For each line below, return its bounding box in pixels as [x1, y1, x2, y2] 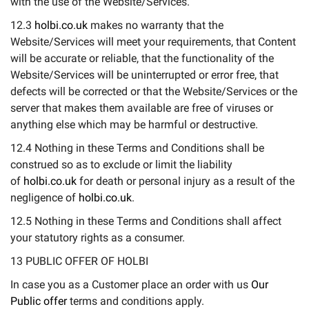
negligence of [10, 191, 79, 204]
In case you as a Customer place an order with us [10, 278, 251, 291]
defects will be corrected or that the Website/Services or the [10, 85, 297, 98]
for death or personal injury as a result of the [77, 175, 295, 188]
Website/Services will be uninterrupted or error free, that [10, 68, 279, 81]
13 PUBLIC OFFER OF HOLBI [10, 255, 148, 268]
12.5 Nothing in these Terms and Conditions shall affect [10, 215, 281, 228]
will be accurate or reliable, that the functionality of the [10, 52, 274, 65]
